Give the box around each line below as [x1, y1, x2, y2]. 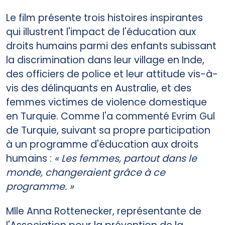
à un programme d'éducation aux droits [6, 137, 198, 151]
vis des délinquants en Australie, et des [6, 81, 191, 95]
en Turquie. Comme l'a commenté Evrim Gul [6, 109, 215, 123]
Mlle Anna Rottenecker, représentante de [6, 204, 201, 218]
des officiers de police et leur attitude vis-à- [6, 67, 218, 81]
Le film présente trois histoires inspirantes [6, 11, 203, 25]
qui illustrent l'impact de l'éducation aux [6, 25, 196, 39]
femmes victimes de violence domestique [6, 95, 207, 109]
